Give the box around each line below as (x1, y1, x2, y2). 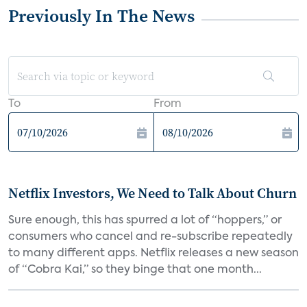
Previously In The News (8, 3, 195, 28)
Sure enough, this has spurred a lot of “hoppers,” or (8, 215, 282, 226)
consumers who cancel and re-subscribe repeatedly (8, 232, 293, 243)
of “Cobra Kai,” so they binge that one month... (8, 265, 262, 275)
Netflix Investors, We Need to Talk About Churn (8, 184, 297, 203)
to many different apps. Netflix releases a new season (8, 248, 299, 259)
